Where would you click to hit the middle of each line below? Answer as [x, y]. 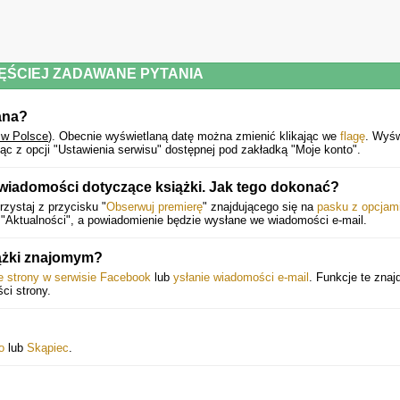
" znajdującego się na [260, 207]
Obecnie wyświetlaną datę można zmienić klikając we [200, 136]
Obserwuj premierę [154, 207]
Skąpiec [48, 348]
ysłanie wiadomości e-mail [241, 277]
